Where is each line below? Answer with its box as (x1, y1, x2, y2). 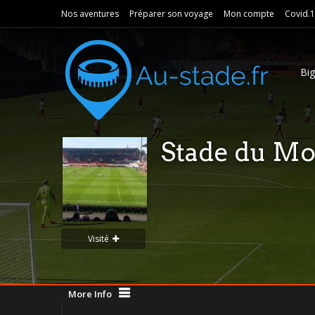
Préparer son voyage (129, 8, 213, 20)
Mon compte (224, 8, 274, 20)
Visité (88, 233, 109, 245)
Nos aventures (61, 8, 119, 20)
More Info (68, 288, 112, 300)
